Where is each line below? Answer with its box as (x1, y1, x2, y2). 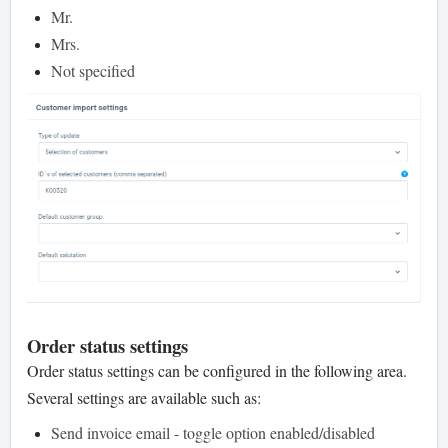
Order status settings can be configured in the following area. (27, 360, 407, 382)
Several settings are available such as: (27, 387, 261, 409)
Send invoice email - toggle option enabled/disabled (51, 422, 375, 444)
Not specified (51, 59, 135, 81)
